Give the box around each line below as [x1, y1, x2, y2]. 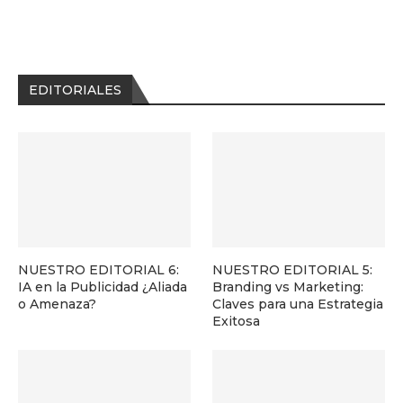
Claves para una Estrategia [212, 295, 384, 312]
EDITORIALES [29, 81, 121, 98]
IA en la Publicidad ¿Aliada [18, 278, 187, 295]
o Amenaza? [18, 295, 96, 312]
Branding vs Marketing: [212, 278, 364, 295]
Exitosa [212, 312, 261, 329]
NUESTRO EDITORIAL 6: [18, 261, 179, 278]
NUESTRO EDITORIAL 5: [212, 261, 373, 278]
